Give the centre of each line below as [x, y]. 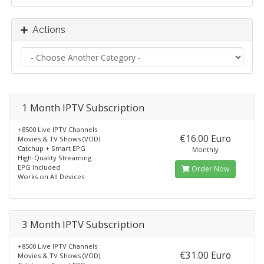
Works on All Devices [51, 176]
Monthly [206, 149]
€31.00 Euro [206, 255]
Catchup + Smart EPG [52, 148]
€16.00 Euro [206, 138]
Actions [47, 30]
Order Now [210, 169]
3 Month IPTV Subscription [83, 224]
